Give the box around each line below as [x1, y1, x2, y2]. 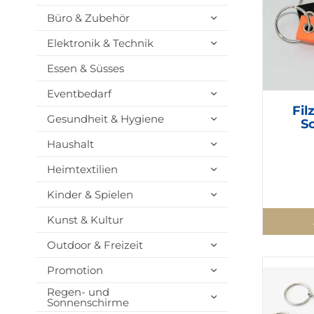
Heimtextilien [46, 163, 118, 177]
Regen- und [46, 285, 109, 299]
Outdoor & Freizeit [46, 238, 143, 252]
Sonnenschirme [46, 296, 129, 310]
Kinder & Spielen [46, 188, 133, 202]
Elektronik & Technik [46, 36, 153, 50]
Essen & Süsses [46, 62, 124, 76]
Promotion [46, 264, 103, 278]
